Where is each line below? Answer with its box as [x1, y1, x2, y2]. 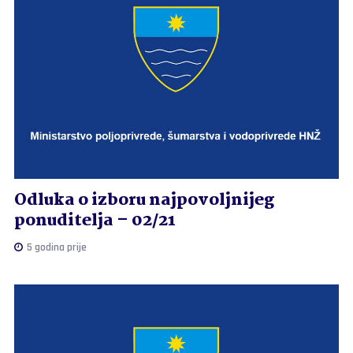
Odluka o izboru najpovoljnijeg [13, 186, 274, 214]
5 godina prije [24, 240, 87, 255]
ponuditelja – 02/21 [13, 206, 176, 234]
